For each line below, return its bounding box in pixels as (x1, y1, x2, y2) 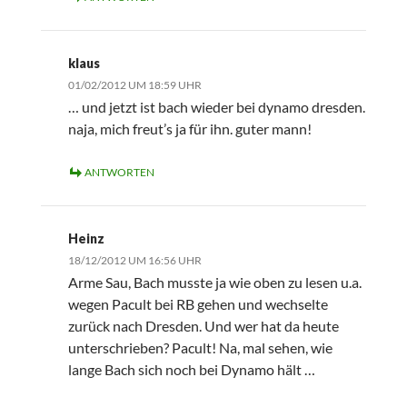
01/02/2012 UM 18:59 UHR (67, 78, 202, 93)
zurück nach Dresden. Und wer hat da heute (67, 317, 339, 335)
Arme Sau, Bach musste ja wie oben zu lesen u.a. (67, 273, 362, 292)
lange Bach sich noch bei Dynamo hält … (67, 361, 315, 379)
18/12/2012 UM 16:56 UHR (67, 253, 202, 268)
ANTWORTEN (84, 165, 154, 180)
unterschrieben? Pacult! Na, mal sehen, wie (67, 339, 333, 357)
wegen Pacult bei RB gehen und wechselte (67, 295, 328, 313)
